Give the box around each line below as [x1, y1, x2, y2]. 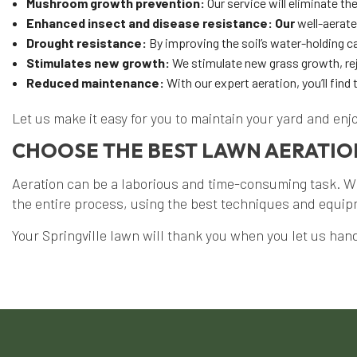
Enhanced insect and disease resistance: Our [25, 15, 295, 31]
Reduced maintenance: [25, 75, 164, 91]
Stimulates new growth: [25, 55, 170, 71]
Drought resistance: [25, 35, 147, 51]
